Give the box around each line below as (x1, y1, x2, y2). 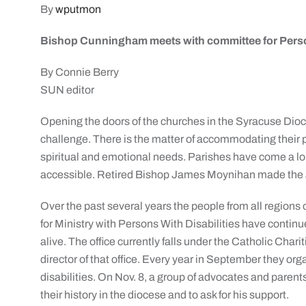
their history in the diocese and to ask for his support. (40, 289, 290, 301)
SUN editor (40, 84, 95, 96)
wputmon (55, 3, 102, 15)
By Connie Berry (40, 66, 120, 78)
